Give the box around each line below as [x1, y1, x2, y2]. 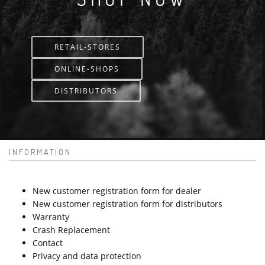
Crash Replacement [33, 224, 110, 236]
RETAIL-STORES [54, 42, 121, 53]
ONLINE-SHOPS [54, 64, 120, 75]
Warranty [33, 211, 69, 223]
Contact [33, 237, 63, 249]
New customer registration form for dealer [33, 185, 201, 197]
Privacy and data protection [33, 250, 141, 262]
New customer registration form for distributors [33, 198, 222, 210]
